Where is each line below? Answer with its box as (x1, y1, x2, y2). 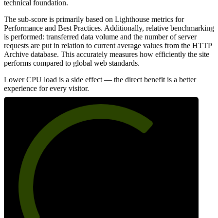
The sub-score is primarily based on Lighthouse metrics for (4, 15, 184, 23)
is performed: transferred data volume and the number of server (4, 32, 197, 41)
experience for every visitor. (4, 84, 89, 92)
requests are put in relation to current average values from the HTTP (4, 41, 212, 50)
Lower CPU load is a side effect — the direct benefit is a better (4, 75, 196, 84)
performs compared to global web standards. (4, 58, 140, 67)
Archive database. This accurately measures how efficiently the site (4, 50, 209, 58)
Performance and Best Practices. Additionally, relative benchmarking (4, 23, 214, 32)
